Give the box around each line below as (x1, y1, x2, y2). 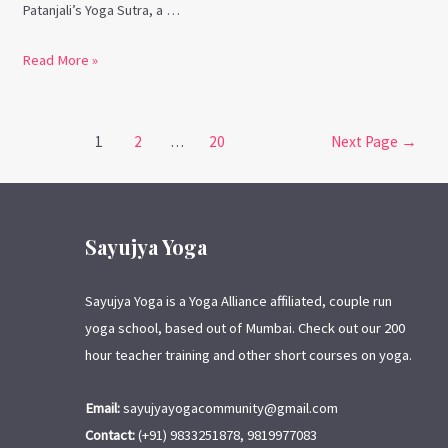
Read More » (22, 51, 99, 70)
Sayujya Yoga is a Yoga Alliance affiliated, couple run (85, 292, 392, 311)
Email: (85, 398, 120, 417)
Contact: (85, 425, 135, 444)
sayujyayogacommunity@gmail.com (120, 398, 338, 417)
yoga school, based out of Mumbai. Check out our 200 (85, 319, 405, 338)
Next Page (330, 132, 401, 152)
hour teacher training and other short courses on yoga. (85, 346, 412, 365)
